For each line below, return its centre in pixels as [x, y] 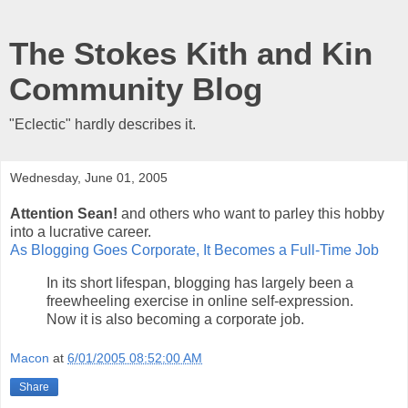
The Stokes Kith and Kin [191, 54]
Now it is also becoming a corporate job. [175, 319]
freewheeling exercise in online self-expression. [200, 301]
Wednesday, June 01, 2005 [89, 178]
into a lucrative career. [81, 231]
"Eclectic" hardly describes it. [102, 124]
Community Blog [136, 89]
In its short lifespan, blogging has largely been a [200, 282]
